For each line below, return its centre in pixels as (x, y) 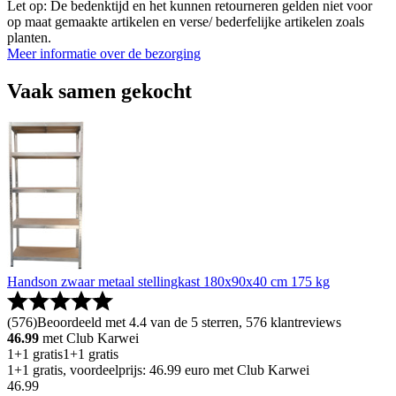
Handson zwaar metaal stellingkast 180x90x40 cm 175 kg (168, 282)
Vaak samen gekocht (99, 91)
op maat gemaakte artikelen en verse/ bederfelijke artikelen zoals (186, 21)
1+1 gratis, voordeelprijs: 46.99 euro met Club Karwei (158, 370)
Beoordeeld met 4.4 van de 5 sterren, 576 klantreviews (189, 323)
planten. (29, 37)
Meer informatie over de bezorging (104, 53)
